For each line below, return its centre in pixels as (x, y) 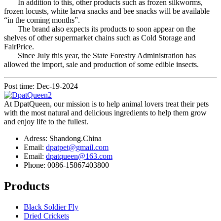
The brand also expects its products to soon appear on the (100, 29)
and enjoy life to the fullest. (46, 121)
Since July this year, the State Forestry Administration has (100, 55)
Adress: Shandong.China (63, 138)
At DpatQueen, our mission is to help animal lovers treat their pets (106, 104)
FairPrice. (19, 46)
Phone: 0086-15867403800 (66, 165)
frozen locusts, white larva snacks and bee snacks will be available (107, 11)
